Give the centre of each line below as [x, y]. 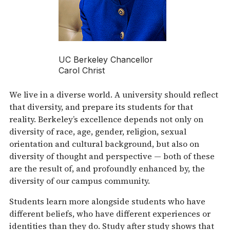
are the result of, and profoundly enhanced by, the [107, 168]
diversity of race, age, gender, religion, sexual [98, 131]
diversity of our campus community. [80, 180]
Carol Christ [82, 70]
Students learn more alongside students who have [107, 201]
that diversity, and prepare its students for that [101, 107]
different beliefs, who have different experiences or [110, 213]
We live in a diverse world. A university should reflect [114, 94]
